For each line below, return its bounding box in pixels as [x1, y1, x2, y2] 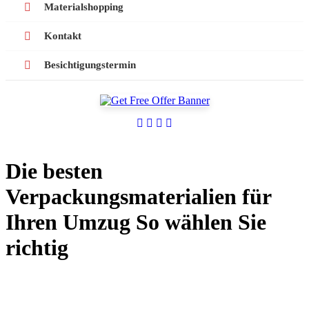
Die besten [6, 158, 103, 183]
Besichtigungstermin [44, 59, 136, 71]
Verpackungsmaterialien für [6, 183, 271, 209]
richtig [6, 235, 68, 260]
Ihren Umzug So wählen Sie [6, 209, 266, 235]
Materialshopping [44, 1, 123, 13]
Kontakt [44, 30, 81, 42]
